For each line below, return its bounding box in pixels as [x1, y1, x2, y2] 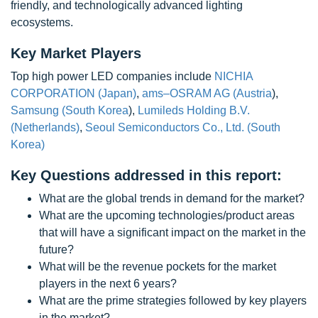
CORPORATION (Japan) [11, 87, 136, 100]
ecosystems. [11, 16, 73, 29]
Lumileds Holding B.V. [138, 104, 250, 117]
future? [39, 243, 74, 256]
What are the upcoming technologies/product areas [39, 209, 295, 222]
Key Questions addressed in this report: [11, 168, 282, 184]
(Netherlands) [11, 121, 79, 134]
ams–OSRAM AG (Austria [142, 87, 272, 100]
